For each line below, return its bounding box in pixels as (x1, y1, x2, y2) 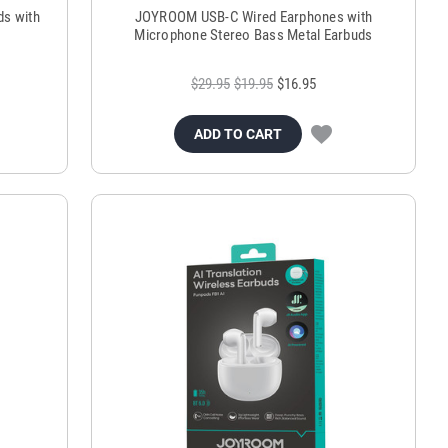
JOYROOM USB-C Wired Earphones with (134, 8, 373, 27)
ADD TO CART (194, 126, 283, 143)
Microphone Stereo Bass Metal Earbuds (134, 26, 373, 45)
